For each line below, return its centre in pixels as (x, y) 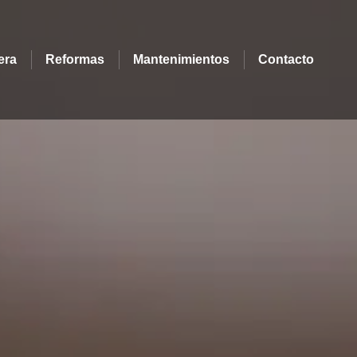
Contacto (286, 59)
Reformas (75, 59)
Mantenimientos (181, 59)
